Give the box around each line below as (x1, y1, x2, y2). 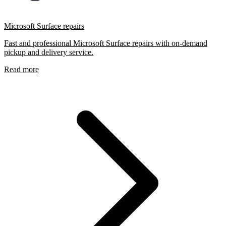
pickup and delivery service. (4, 48, 93, 57)
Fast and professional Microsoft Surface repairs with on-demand (4, 39, 207, 48)
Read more (4, 65, 39, 74)
